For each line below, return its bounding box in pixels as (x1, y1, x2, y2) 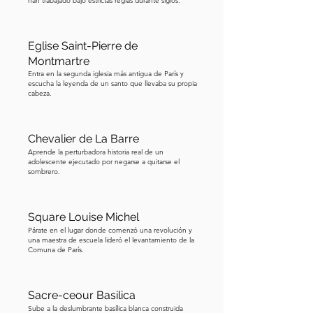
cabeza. (28, 89, 52, 98)
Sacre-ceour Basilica (28, 289, 136, 302)
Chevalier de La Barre (28, 132, 139, 145)
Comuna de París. (28, 245, 84, 254)
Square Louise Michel (28, 210, 139, 224)
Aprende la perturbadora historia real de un (28, 147, 163, 156)
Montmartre (28, 54, 89, 68)
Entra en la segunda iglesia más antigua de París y (28, 69, 184, 78)
